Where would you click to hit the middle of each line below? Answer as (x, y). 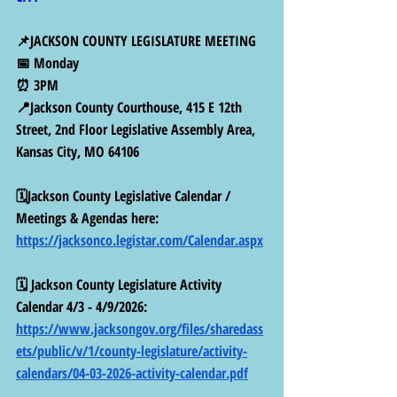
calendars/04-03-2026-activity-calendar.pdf (132, 373)
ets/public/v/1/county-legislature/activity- (132, 350)
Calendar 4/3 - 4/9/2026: (83, 306)
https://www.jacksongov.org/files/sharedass (140, 328)
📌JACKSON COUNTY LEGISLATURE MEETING (136, 40)
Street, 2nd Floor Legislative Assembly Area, (137, 129)
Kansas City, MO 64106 (78, 151)
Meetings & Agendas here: (89, 218)
